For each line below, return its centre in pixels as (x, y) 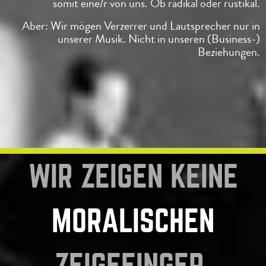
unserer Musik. (93, 39)
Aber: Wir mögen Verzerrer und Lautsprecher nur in (141, 26)
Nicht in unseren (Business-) (194, 39)
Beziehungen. (229, 52)
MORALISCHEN (133, 220)
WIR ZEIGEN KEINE (133, 176)
